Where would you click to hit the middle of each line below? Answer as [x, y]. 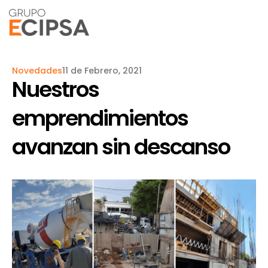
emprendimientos [100, 118]
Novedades [37, 71]
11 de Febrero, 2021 [102, 71]
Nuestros [55, 89]
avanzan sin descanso [121, 147]
